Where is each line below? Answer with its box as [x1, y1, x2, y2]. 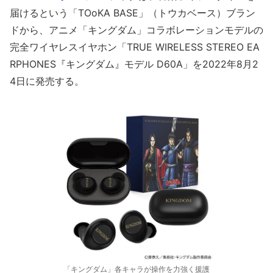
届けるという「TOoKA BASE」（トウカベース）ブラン [10, 7, 255, 19]
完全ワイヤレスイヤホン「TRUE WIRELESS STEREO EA [10, 41, 260, 53]
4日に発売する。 [10, 75, 84, 87]
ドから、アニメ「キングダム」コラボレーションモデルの [10, 24, 263, 36]
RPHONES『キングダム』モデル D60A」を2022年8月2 [10, 58, 258, 70]
